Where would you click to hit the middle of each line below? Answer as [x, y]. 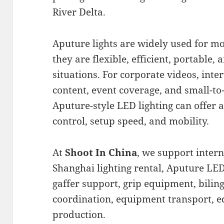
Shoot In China [101, 153]
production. [79, 215]
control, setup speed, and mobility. [131, 121]
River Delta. [79, 12]
